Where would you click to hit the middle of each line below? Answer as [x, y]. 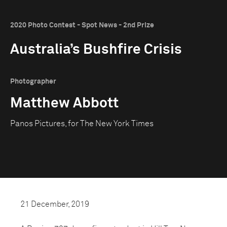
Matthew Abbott [64, 103]
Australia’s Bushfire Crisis [96, 50]
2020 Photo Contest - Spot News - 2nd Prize [82, 25]
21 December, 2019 [55, 204]
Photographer [33, 82]
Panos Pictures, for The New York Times [82, 124]
